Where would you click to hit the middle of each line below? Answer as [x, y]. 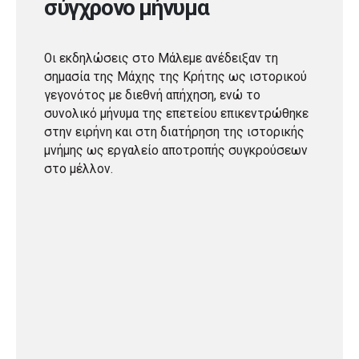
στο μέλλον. [79, 169]
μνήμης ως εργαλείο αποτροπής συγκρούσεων [176, 150]
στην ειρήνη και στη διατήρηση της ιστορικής [174, 132]
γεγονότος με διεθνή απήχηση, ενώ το [152, 95]
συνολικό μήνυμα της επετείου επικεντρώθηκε [176, 113]
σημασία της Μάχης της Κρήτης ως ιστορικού [175, 77]
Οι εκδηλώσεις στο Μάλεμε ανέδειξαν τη [161, 58]
